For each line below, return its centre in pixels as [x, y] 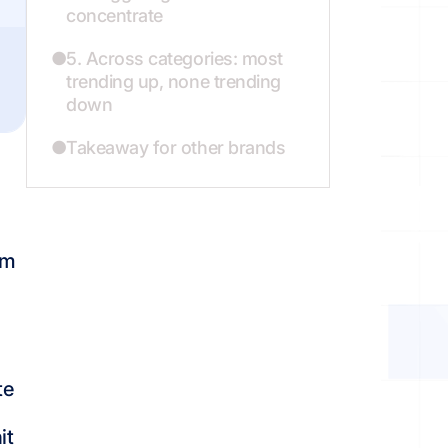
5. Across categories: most [174, 58]
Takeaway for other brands [176, 147]
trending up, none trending [173, 81]
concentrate [114, 15]
